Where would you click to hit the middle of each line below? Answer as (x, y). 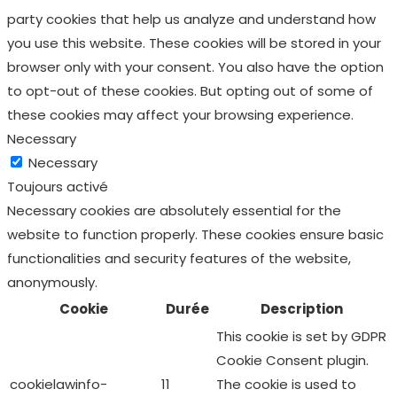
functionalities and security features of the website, (179, 258)
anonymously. (52, 282)
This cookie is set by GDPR (301, 336)
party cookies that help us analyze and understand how (191, 19)
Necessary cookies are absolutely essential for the (174, 210)
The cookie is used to (286, 384)
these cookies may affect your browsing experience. (180, 114)
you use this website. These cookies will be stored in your (194, 43)
